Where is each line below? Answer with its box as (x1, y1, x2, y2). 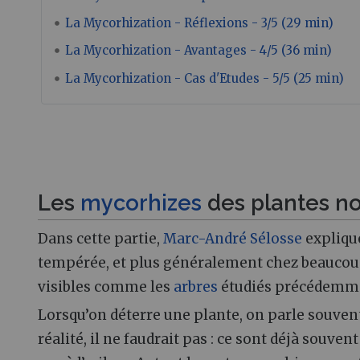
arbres (174, 278, 218, 297)
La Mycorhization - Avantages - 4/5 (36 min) (64, 43, 332, 59)
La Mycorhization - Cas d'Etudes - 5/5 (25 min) (64, 70, 344, 86)
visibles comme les (38, 278, 174, 297)
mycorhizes (80, 190, 202, 216)
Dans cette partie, (38, 230, 163, 248)
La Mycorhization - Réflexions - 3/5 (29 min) (64, 14, 333, 31)
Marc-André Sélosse (163, 230, 302, 248)
